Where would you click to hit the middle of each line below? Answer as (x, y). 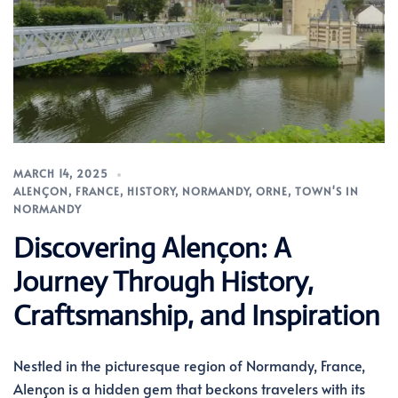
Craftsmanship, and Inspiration (197, 315)
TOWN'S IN (327, 191)
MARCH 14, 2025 (61, 173)
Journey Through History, (163, 281)
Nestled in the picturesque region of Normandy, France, (189, 365)
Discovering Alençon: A (152, 247)
